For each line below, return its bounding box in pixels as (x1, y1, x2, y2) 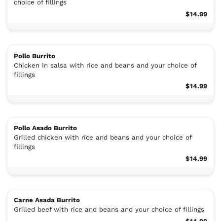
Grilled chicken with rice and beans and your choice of (13, 134, 191, 142)
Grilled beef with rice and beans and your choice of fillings (13, 206, 204, 214)
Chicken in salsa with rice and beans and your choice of (13, 61, 196, 69)
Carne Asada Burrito (13, 196, 80, 204)
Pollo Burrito (13, 52, 55, 60)
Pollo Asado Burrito (13, 124, 77, 132)
